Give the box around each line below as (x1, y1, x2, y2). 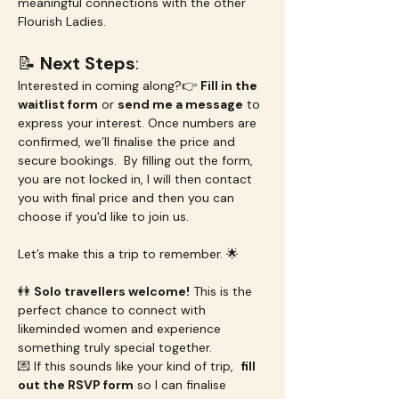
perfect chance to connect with (18, 302, 209, 318)
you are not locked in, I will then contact (18, 171, 256, 187)
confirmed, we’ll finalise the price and (18, 134, 239, 150)
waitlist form (18, 96, 98, 112)
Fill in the (200, 77, 260, 94)
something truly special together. (18, 339, 212, 355)
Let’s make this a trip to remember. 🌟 (18, 246, 239, 262)
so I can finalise (134, 377, 230, 393)
